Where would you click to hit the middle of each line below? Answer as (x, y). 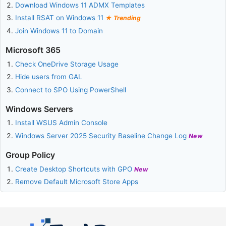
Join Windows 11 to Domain (59, 31)
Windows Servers (39, 109)
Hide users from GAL (49, 77)
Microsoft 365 (33, 50)
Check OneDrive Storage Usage (67, 64)
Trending (127, 18)
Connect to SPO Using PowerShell (71, 90)
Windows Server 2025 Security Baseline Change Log (102, 135)
